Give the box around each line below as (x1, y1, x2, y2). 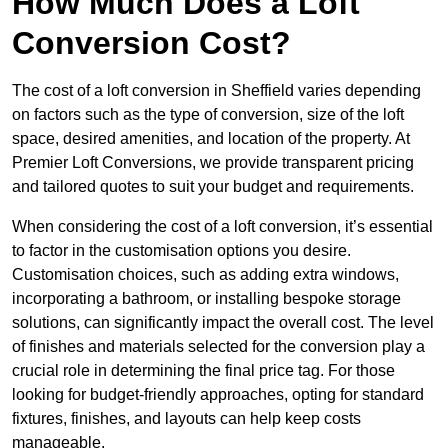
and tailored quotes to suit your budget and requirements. (12, 178, 414, 196)
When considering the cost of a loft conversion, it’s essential (12, 218, 433, 236)
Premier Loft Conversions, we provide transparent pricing (12, 154, 414, 172)
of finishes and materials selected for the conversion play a (12, 338, 425, 356)
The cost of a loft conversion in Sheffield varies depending (12, 82, 421, 100)
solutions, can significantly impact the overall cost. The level (12, 314, 434, 332)
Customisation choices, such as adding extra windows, (12, 266, 399, 284)
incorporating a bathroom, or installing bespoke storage (12, 290, 401, 308)
